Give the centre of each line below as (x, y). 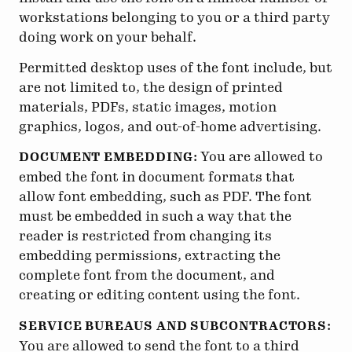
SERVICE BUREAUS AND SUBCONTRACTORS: (176, 326)
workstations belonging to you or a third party (174, 18)
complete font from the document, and (147, 275)
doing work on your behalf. (108, 37)
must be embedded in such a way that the (155, 216)
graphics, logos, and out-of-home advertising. (170, 126)
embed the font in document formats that (157, 177)
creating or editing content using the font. (159, 295)
